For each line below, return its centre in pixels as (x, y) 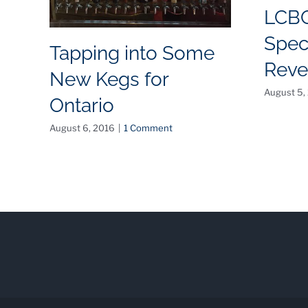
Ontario (81, 106)
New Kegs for (109, 80)
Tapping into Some (132, 54)
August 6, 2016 (82, 128)
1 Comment (148, 128)
